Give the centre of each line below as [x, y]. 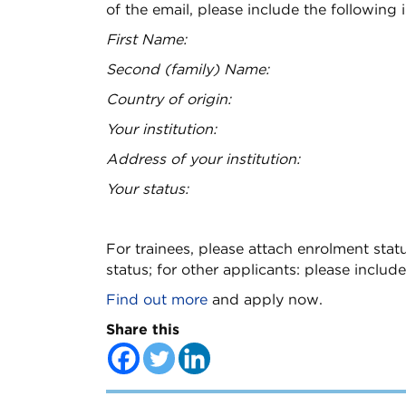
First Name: [146, 39]
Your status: [147, 188]
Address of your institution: [203, 159]
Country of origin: [169, 99]
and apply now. [265, 299]
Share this [143, 329]
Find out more [157, 299]
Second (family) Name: [188, 69]
